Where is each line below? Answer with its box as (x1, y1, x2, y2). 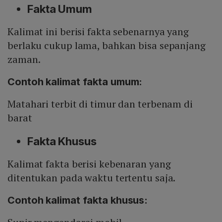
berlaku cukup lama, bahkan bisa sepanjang (7, 39, 206, 53)
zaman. (7, 53, 41, 66)
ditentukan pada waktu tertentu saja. (7, 171, 176, 185)
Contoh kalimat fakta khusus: (7, 194, 148, 207)
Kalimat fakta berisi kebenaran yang (7, 157, 171, 171)
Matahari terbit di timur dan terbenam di (7, 97, 193, 111)
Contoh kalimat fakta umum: (7, 76, 143, 88)
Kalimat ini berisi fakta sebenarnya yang (7, 25, 189, 39)
